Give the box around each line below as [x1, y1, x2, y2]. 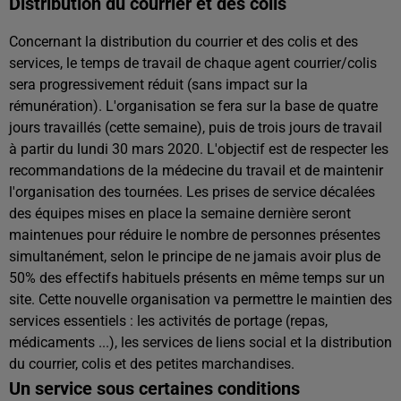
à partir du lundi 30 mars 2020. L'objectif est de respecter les [9, 141, 388, 158]
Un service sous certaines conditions [9, 378, 300, 399]
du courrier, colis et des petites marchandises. [9, 355, 294, 372]
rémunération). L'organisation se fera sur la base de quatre [9, 98, 378, 115]
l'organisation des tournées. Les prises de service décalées [9, 183, 375, 200]
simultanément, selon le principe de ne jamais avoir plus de [9, 248, 380, 265]
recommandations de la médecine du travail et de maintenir [9, 162, 383, 179]
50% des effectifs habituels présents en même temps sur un [9, 269, 385, 286]
